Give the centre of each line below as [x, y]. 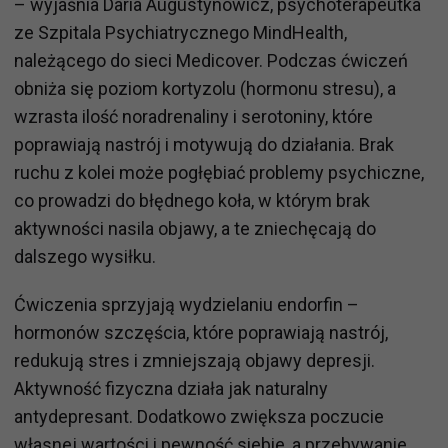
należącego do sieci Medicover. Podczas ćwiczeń [211, 61]
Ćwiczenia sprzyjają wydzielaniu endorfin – [186, 305]
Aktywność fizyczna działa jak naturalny [171, 389]
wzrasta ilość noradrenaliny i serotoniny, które [193, 117]
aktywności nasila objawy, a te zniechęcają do [195, 229]
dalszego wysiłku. [85, 257]
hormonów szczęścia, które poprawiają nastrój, [201, 333]
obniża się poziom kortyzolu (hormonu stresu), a [205, 89]
